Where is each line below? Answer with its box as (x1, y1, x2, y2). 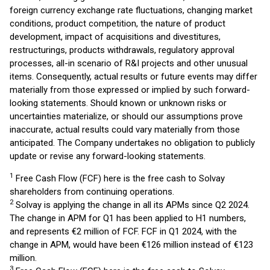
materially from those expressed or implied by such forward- (10, 84, 250, 95)
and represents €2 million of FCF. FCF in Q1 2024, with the (10, 226, 237, 237)
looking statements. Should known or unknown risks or (10, 98, 227, 108)
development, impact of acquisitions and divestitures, (10, 31, 221, 42)
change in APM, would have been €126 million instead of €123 (10, 239, 253, 250)
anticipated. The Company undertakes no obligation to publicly (10, 137, 255, 148)
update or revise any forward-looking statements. (10, 151, 206, 162)
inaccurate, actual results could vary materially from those (10, 124, 240, 135)
